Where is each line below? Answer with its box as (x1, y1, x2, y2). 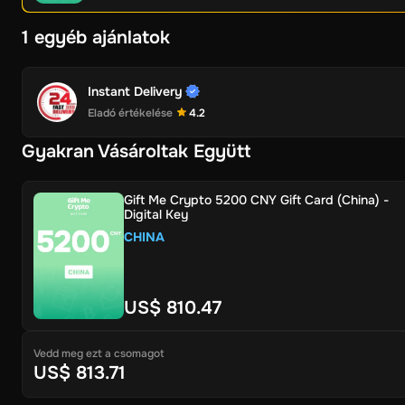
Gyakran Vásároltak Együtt (22, 140, 250, 163)
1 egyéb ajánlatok (22, 26, 170, 49)
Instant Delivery (88, 83, 183, 99)
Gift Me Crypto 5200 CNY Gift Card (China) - (124, 192, 389, 208)
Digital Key (124, 206, 188, 222)
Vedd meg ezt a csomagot (33, 346, 164, 361)
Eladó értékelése (88, 106, 173, 120)
